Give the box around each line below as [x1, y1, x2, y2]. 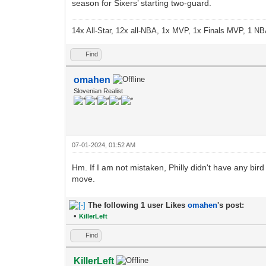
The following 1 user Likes [88, 200, 188, 210]
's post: [217, 200, 245, 210]
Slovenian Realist [74, 87, 123, 94]
